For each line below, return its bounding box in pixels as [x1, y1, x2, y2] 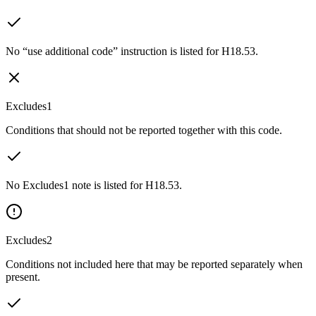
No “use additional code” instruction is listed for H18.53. [6, 44, 258, 57]
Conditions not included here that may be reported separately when [6, 257, 303, 270]
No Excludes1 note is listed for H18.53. [6, 178, 182, 191]
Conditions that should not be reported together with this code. [6, 123, 282, 136]
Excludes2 [6, 233, 52, 246]
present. [6, 270, 40, 283]
